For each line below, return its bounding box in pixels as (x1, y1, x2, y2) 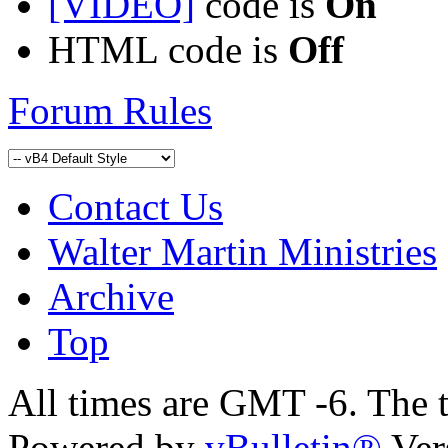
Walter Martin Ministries (48, 230, 437, 274)
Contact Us (48, 185, 223, 229)
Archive (48, 275, 174, 319)
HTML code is (48, 28, 288, 72)
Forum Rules (8, 89, 212, 133)
